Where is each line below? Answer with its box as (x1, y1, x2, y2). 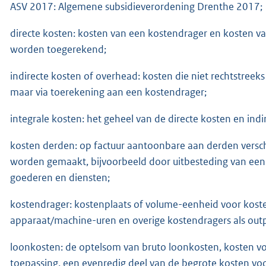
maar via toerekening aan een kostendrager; (10, 85, 207, 99)
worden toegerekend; (10, 42, 106, 56)
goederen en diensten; (10, 170, 110, 184)
